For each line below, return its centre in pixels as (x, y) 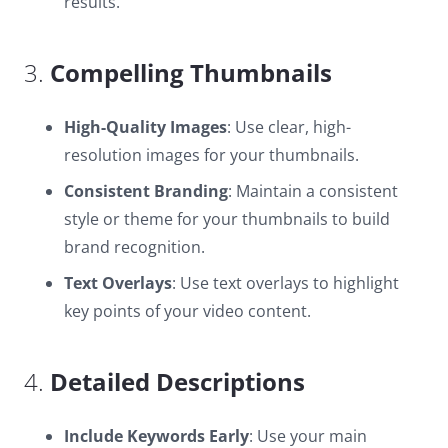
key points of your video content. (187, 311)
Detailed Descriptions (177, 381)
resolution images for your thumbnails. (211, 155)
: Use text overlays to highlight (285, 283)
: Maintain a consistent (313, 191)
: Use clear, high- (289, 127)
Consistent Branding (146, 191)
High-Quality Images (145, 127)
